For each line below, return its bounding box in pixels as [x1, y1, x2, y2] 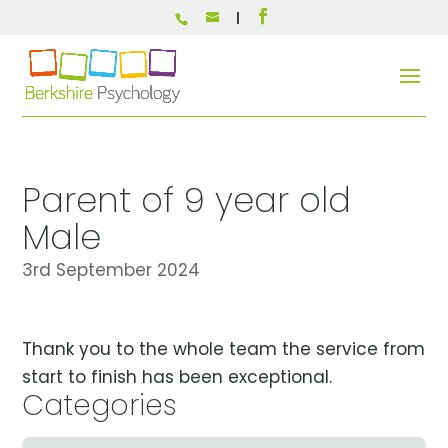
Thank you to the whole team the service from [22, 337, 426, 361]
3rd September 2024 [22, 258, 201, 282]
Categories [22, 386, 178, 425]
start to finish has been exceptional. [22, 365, 333, 389]
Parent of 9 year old [22, 176, 352, 224]
